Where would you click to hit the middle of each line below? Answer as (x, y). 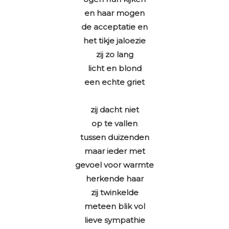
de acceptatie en (114, 27)
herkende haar (114, 179)
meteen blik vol (114, 207)
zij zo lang (114, 55)
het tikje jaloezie (114, 41)
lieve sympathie (114, 220)
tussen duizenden (114, 138)
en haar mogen (114, 13)
